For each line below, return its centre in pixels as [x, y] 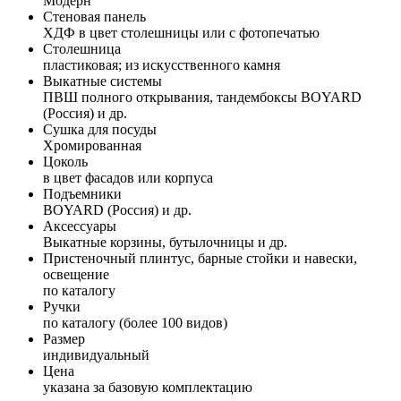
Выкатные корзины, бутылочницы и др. [165, 242]
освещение [76, 274]
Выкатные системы [102, 81]
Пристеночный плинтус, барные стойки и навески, [200, 258]
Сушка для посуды [100, 129]
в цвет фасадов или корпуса [128, 177]
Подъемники [82, 193]
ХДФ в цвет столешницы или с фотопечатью [181, 32]
